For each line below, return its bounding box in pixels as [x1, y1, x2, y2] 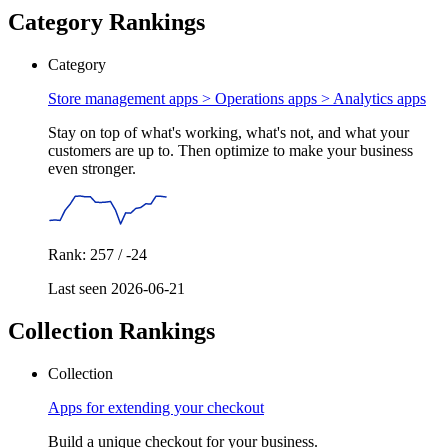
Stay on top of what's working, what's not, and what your [48, 124, 409, 142]
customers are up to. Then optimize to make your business [48, 142, 413, 160]
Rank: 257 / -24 [48, 246, 147, 264]
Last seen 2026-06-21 [48, 280, 185, 298]
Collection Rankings [8, 318, 215, 345]
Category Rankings [8, 9, 205, 36]
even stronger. [48, 160, 136, 178]
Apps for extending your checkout [48, 399, 264, 417]
